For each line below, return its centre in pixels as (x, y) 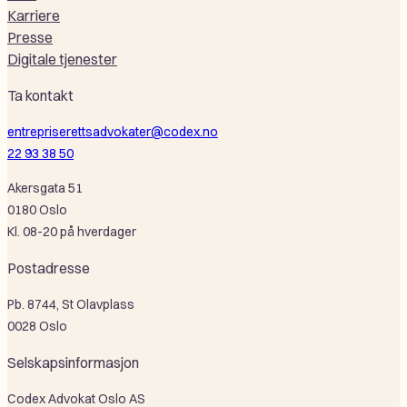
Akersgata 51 (45, 188)
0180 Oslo (37, 210)
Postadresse (49, 268)
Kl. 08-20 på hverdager (72, 232)
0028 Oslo (37, 326)
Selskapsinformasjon (73, 362)
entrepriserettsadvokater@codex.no (113, 132)
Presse (30, 37)
